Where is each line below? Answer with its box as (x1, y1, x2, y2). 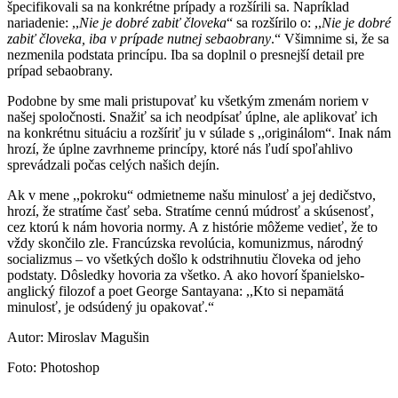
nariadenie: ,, (7, 14, 79, 30)
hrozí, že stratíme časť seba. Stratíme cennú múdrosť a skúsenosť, (7, 203, 374, 219)
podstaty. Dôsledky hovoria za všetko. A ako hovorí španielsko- (7, 267, 364, 283)
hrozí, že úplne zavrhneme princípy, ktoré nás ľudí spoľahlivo (7, 140, 353, 156)
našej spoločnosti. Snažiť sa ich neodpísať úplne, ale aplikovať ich (7, 108, 378, 124)
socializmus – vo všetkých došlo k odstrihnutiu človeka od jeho (7, 251, 361, 267)
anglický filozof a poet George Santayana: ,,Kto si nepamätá (7, 283, 344, 298)
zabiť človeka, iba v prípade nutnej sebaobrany (7, 30, 271, 46)
